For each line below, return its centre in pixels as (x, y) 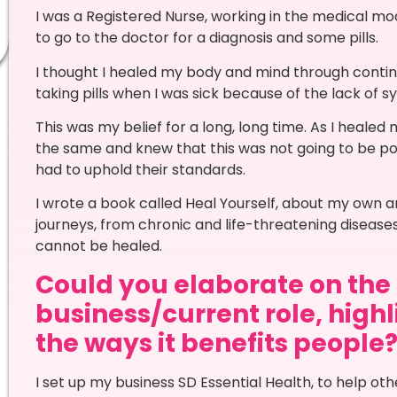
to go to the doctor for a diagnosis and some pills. (208, 38)
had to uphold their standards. (144, 169)
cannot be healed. (98, 246)
